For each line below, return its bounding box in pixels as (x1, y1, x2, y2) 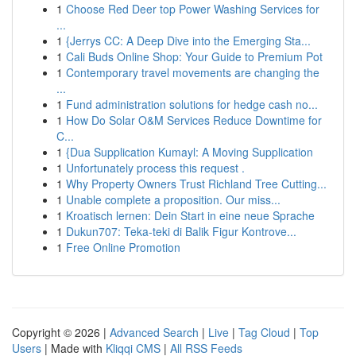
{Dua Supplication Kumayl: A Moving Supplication (66, 144, 313, 160)
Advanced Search (110, 324, 199, 340)
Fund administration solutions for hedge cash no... (66, 96, 318, 112)
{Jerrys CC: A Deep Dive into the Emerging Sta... (66, 33, 311, 48)
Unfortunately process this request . (66, 160, 245, 176)
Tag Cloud (238, 324, 290, 340)
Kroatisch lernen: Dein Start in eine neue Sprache (66, 207, 315, 223)
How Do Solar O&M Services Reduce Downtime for (66, 112, 322, 128)
